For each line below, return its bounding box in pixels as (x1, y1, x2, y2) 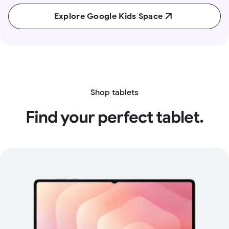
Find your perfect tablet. (25, 106, 203, 127)
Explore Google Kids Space (54, 11, 163, 21)
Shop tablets (90, 87, 139, 98)
